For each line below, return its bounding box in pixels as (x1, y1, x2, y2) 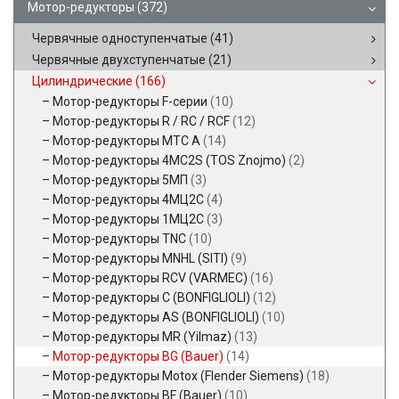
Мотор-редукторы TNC (53, 232, 189, 246)
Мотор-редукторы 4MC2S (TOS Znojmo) (53, 153, 289, 167)
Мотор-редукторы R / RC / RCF (53, 114, 232, 128)
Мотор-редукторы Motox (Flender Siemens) (53, 369, 306, 383)
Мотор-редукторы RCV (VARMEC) (53, 271, 250, 285)
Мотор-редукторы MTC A (53, 134, 203, 148)
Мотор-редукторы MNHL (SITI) (53, 251, 231, 265)
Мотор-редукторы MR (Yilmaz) (53, 330, 234, 344)
